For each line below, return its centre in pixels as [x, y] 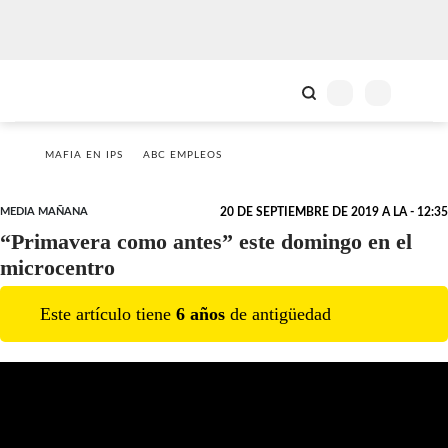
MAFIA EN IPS [84, 155]
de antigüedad [278, 313]
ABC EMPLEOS [182, 155]
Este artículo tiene [108, 313]
